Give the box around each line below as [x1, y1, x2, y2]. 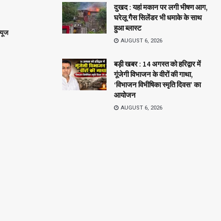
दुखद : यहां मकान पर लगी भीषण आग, [114, 2, 208, 12]
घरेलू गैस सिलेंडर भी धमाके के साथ [114, 12, 202, 22]
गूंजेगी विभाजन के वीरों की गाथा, [114, 69, 193, 79]
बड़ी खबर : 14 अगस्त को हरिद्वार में [114, 59, 201, 69]
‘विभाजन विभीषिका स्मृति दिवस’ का [114, 79, 201, 89]
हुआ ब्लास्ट [114, 23, 142, 33]
